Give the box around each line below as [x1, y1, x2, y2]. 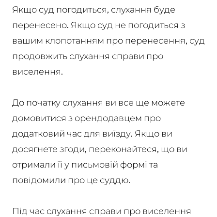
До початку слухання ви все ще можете [12, 97, 185, 108]
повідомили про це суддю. [12, 175, 130, 185]
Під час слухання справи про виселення [12, 206, 191, 216]
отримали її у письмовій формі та [12, 159, 158, 170]
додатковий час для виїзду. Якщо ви [12, 128, 172, 139]
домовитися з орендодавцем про [12, 113, 161, 123]
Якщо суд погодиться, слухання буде [12, 4, 175, 15]
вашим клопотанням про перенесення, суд [12, 35, 205, 46]
